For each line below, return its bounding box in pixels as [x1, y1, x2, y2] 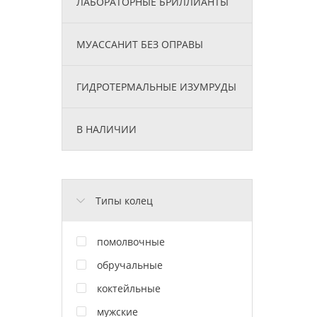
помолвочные [97, 234, 165, 248]
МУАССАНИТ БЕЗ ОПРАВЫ [76, 37, 203, 51]
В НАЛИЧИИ [76, 122, 137, 136]
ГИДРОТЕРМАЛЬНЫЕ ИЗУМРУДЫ [76, 79, 236, 93]
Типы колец [96, 193, 153, 207]
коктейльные [97, 281, 161, 295]
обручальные [97, 258, 163, 272]
